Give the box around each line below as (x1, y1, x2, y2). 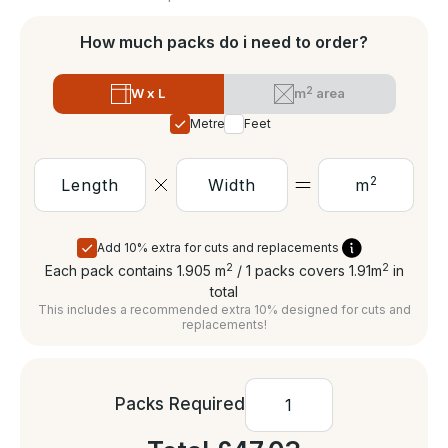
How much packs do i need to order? (80, 31, 368, 52)
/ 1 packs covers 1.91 (232, 261, 371, 279)
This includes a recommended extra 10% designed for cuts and (37, 301, 411, 317)
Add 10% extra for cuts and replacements (97, 239, 339, 255)
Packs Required (115, 394, 245, 415)
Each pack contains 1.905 (44, 261, 215, 279)
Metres (189, 115, 232, 131)
